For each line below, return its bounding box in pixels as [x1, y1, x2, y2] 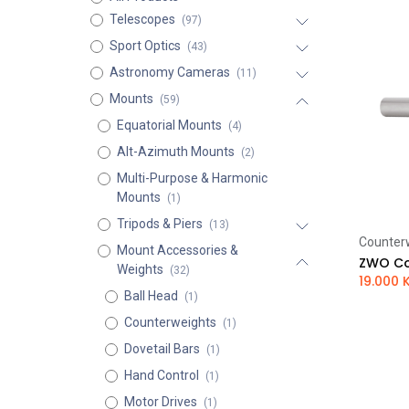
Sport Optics [109, 38, 181, 53]
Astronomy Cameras [109, 65, 230, 79]
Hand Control [123, 368, 199, 383]
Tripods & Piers [116, 216, 203, 231]
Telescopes [109, 12, 175, 26]
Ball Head [123, 288, 178, 303]
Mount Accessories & [116, 243, 238, 257]
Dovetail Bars [123, 341, 200, 356]
